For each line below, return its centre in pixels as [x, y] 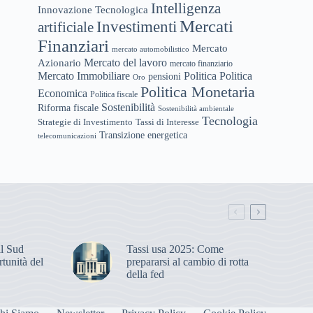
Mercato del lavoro [126, 62]
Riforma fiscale [68, 107]
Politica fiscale [114, 94]
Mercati [207, 26]
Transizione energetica [144, 134]
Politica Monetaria [198, 92]
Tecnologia [230, 121]
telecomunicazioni [67, 135]
